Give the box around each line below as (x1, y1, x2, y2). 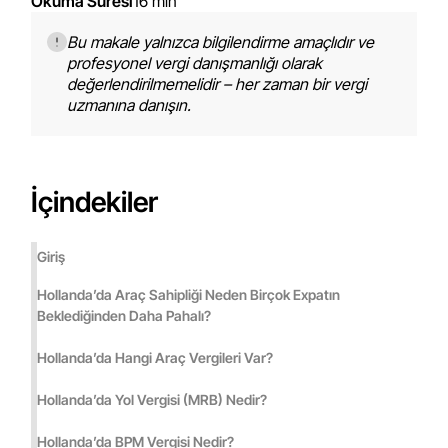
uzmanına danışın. (67, 95, 192, 115)
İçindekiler (31, 185, 159, 219)
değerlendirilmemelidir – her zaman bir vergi (67, 74, 368, 94)
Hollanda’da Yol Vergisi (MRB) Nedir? (37, 391, 268, 408)
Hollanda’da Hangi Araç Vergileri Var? (37, 349, 274, 366)
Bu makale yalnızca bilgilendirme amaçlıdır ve (67, 32, 375, 52)
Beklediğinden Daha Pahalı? (37, 307, 212, 324)
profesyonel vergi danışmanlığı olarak (67, 53, 323, 73)
